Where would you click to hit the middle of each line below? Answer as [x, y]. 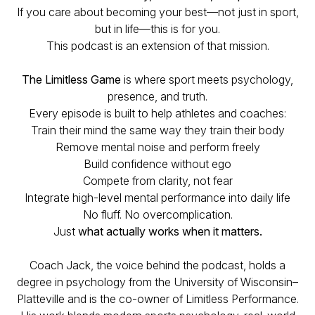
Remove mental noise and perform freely [157, 147]
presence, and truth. [157, 96]
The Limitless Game [71, 79]
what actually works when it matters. [170, 231]
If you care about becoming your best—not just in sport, [157, 12]
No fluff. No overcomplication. [157, 214]
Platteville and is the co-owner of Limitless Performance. [157, 299]
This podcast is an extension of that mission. [157, 46]
